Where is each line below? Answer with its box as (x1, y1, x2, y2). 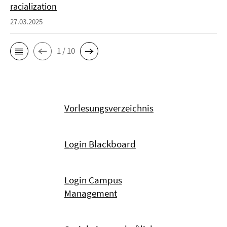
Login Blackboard (64, 137, 136, 150)
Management (64, 186, 117, 199)
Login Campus (64, 173, 122, 186)
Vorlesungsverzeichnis (64, 101, 154, 114)
